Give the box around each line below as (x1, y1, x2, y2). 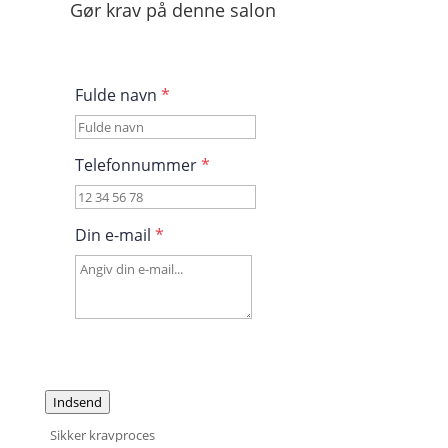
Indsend (52, 393, 102, 411)
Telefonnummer (74, 154, 201, 176)
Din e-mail (74, 224, 155, 246)
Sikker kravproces (49, 426, 155, 444)
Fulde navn (74, 84, 161, 106)
